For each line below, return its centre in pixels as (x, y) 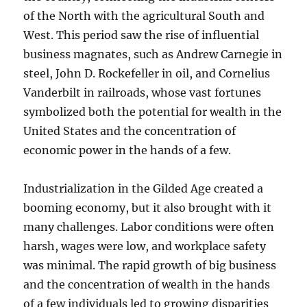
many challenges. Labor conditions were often (149, 227)
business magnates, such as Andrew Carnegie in (153, 54)
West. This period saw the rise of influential (142, 35)
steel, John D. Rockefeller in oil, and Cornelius (147, 74)
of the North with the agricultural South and (144, 16)
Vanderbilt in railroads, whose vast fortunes (143, 93)
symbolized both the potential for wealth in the (153, 112)
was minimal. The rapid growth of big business (150, 266)
